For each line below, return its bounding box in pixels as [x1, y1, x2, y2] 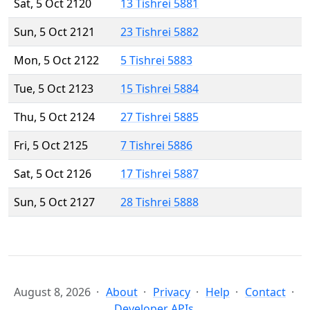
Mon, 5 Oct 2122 [14, 53, 99, 69]
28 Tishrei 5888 [120, 194, 199, 210]
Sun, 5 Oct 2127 [14, 194, 95, 210]
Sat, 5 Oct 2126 [14, 166, 91, 182]
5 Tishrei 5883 [120, 53, 192, 69]
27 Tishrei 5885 [120, 109, 199, 125]
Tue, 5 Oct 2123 [14, 81, 93, 97]
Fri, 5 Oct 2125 [14, 138, 88, 154]
